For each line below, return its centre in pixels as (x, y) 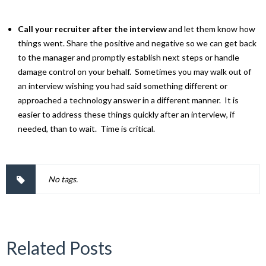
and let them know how (211, 28)
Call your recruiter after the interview (92, 28)
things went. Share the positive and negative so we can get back (137, 43)
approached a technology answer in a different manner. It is (128, 100)
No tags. (63, 179)
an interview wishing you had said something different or (123, 85)
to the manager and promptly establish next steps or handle (129, 57)
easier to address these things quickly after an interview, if (126, 114)
